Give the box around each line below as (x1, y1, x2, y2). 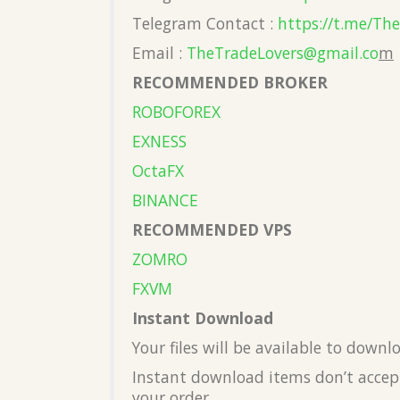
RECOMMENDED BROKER (132, 71, 328, 94)
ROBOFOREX (132, 101, 221, 123)
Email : (132, 42, 187, 64)
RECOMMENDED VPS (132, 219, 292, 241)
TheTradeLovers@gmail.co (187, 42, 379, 64)
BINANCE (132, 189, 198, 212)
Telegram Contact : (132, 12, 278, 35)
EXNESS (132, 130, 187, 153)
